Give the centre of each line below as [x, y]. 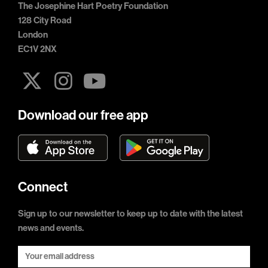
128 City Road [45, 21]
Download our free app [83, 116]
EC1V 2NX [37, 49]
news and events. [51, 228]
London [33, 35]
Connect [43, 188]
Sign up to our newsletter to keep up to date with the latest [130, 214]
